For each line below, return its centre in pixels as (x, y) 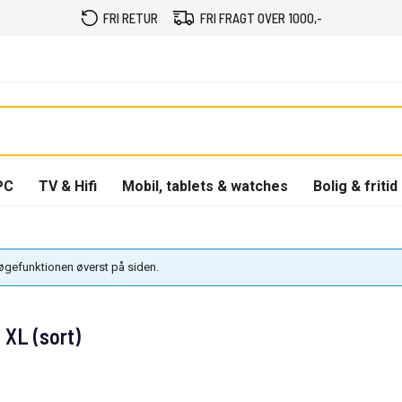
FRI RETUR (130, 18)
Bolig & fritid (355, 186)
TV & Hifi (68, 186)
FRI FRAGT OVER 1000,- (261, 18)
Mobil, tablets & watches (205, 186)
